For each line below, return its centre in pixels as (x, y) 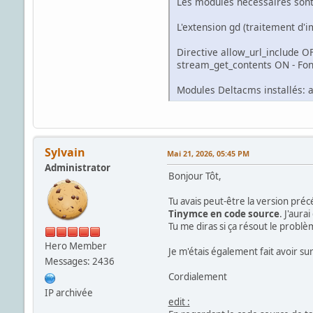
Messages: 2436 (79, 262)
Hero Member (75, 246)
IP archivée (68, 293)
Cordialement (197, 277)
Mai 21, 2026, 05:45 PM (208, 154)
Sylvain (65, 153)
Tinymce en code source (224, 214)
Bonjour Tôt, (195, 176)
